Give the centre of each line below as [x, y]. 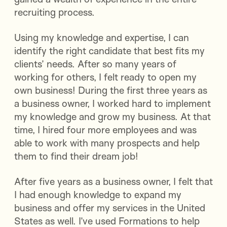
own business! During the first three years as [111, 90]
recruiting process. [54, 12]
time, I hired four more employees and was [105, 130]
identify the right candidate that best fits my [109, 51]
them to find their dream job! [76, 156]
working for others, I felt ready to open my [105, 77]
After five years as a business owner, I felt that [113, 182]
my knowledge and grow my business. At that [112, 117]
